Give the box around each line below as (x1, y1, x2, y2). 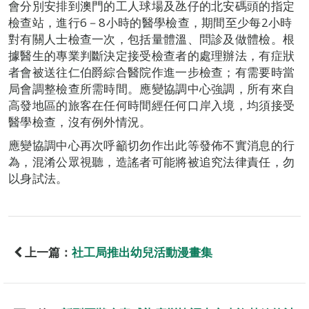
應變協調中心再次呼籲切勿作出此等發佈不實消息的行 (8, 137, 295, 154)
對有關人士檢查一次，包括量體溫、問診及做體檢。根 (8, 31, 295, 48)
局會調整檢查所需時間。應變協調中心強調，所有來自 (8, 81, 295, 97)
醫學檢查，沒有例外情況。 (8, 114, 152, 130)
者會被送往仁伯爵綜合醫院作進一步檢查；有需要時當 (8, 64, 295, 81)
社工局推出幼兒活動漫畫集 (72, 244, 212, 261)
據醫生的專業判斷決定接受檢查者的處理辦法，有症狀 (8, 48, 295, 64)
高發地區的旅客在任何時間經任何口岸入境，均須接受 (8, 97, 295, 114)
